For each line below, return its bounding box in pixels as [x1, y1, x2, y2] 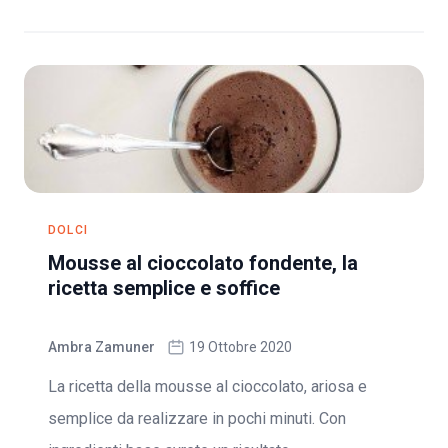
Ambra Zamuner [48, 339, 155, 355]
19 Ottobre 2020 [189, 339, 292, 355]
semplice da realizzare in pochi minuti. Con [48, 409, 346, 428]
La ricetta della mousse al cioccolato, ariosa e [48, 377, 367, 396]
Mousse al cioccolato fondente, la [48, 251, 358, 275]
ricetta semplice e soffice [48, 276, 280, 300]
